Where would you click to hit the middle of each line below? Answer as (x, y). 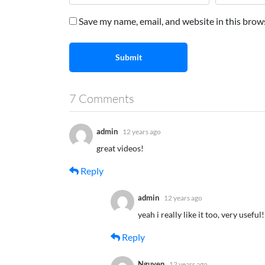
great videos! (120, 148)
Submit (128, 57)
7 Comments (102, 98)
